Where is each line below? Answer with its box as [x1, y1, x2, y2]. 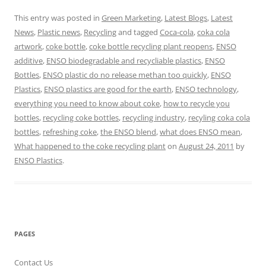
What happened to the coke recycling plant [14, 141, 166, 151]
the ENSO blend [100, 126, 156, 137]
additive [14, 55, 43, 66]
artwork [14, 41, 42, 52]
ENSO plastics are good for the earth [44, 84, 172, 94]
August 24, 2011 [179, 141, 234, 151]
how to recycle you [163, 98, 230, 109]
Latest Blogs [164, 12, 207, 23]
